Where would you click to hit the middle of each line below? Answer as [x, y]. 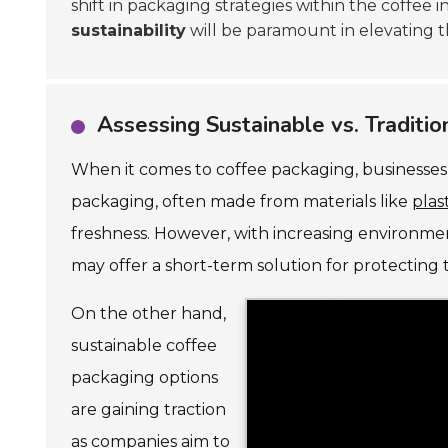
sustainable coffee [144, 345]
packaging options [144, 377]
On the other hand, [148, 313]
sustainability [128, 30]
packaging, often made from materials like [241, 201]
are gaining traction [148, 409]
